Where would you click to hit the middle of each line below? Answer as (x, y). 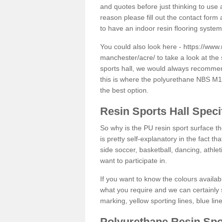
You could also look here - (142, 46)
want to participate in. (134, 160)
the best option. (124, 90)
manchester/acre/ (128, 57)
